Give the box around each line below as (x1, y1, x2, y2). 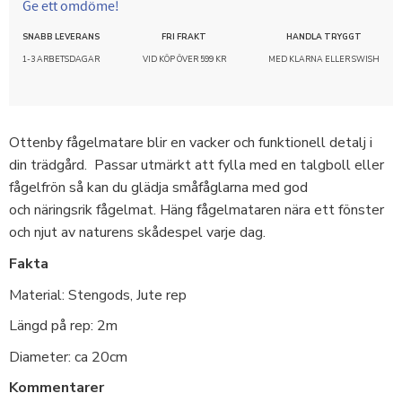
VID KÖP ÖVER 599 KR (142, 53, 226, 65)
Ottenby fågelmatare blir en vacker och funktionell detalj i (9, 133, 372, 153)
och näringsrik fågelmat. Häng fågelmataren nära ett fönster (9, 200, 384, 221)
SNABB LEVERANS (22, 31, 100, 42)
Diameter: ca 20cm (9, 346, 127, 367)
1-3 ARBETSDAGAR (22, 53, 100, 65)
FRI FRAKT (162, 31, 206, 42)
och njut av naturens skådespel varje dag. (9, 223, 269, 243)
